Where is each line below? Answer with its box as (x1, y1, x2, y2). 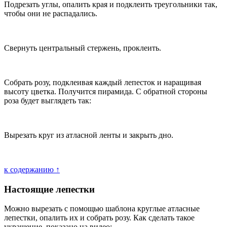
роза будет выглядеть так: (4, 96, 91, 105)
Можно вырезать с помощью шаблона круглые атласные (4, 204, 200, 213)
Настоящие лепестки (4, 183, 95, 195)
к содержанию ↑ (4, 165, 60, 174)
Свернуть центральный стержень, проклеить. (4, 44, 161, 53)
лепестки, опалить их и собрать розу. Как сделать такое (4, 213, 195, 222)
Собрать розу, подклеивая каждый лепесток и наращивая (4, 78, 201, 87)
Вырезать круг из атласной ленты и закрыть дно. (4, 131, 173, 140)
